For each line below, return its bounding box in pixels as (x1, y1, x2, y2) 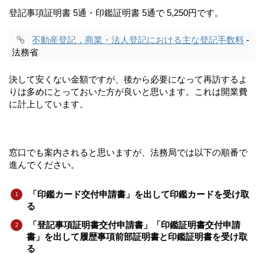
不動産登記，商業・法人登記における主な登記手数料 (32, 34, 244, 45)
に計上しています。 (9, 98, 88, 109)
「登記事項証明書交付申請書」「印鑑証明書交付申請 (28, 219, 240, 230)
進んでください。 (9, 159, 80, 170)
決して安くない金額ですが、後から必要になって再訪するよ (9, 74, 247, 84)
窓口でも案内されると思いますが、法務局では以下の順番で (9, 147, 247, 157)
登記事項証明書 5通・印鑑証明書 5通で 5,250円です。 (9, 7, 223, 18)
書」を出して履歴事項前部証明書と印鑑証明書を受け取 (27, 231, 247, 242)
